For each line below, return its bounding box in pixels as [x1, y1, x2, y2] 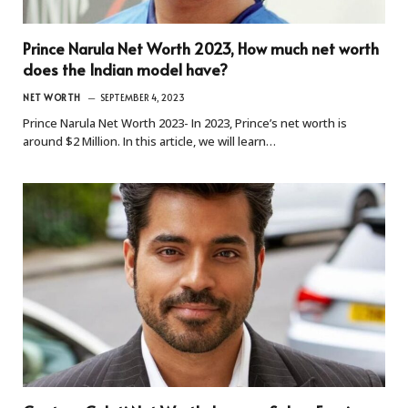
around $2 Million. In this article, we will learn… [23, 132, 276, 149]
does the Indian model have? [23, 57, 228, 80]
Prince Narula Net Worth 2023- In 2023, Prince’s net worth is [23, 114, 347, 131]
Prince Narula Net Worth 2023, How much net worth [23, 36, 379, 59]
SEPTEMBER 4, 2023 [99, 90, 185, 104]
